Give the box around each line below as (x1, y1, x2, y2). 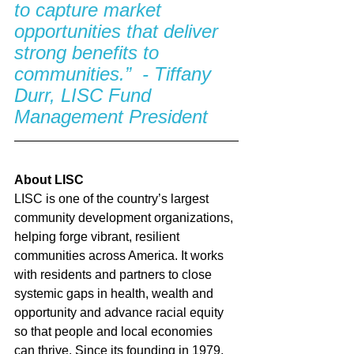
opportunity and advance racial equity (14, 305, 227, 319)
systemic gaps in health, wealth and (14, 286, 217, 300)
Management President (14, 105, 208, 127)
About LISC (14, 172, 84, 186)
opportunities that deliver (14, 20, 224, 42)
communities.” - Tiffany (14, 62, 217, 85)
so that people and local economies (14, 324, 216, 338)
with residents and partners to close (14, 267, 215, 281)
